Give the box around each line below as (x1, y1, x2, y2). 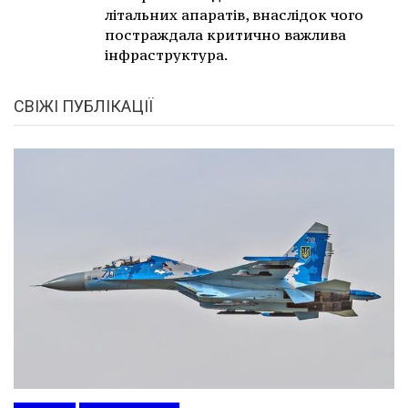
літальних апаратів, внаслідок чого (105, 5, 363, 25)
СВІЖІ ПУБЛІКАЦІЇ (14, 97, 153, 117)
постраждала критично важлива (105, 25, 346, 45)
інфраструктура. (105, 46, 228, 65)
